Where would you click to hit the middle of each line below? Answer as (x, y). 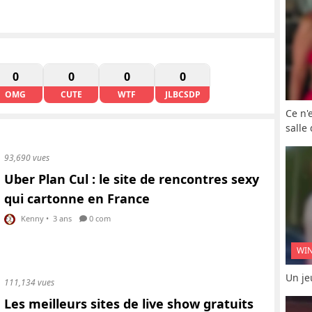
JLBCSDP (182, 94)
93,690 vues (27, 158)
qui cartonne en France (77, 198)
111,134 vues (29, 282)
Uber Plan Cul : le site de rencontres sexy (132, 179)
